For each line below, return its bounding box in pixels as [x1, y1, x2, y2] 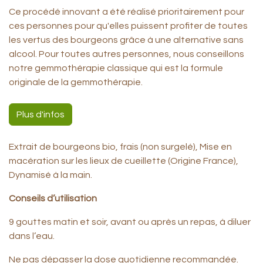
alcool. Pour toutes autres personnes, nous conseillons [9, 49, 244, 59]
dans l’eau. [9, 231, 55, 241]
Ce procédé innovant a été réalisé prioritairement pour [9, 7, 244, 16]
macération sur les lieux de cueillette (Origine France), [9, 156, 238, 166]
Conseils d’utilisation [9, 194, 97, 203]
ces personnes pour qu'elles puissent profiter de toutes [9, 21, 248, 31]
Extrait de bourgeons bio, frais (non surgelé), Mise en [9, 142, 232, 151]
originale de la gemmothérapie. [9, 77, 143, 87]
